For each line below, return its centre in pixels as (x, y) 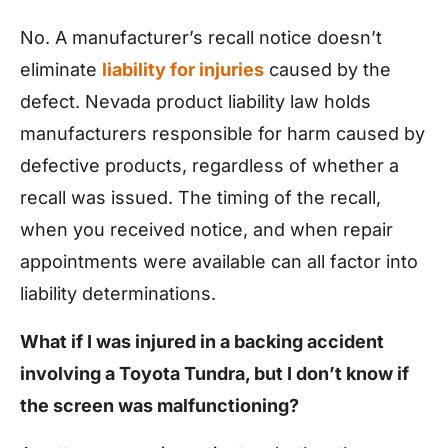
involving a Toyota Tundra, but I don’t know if (214, 374)
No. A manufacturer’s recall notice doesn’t (201, 37)
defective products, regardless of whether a (209, 165)
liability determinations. (118, 293)
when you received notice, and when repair (206, 229)
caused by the (327, 69)
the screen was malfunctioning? (159, 406)
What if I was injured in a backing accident (202, 342)
